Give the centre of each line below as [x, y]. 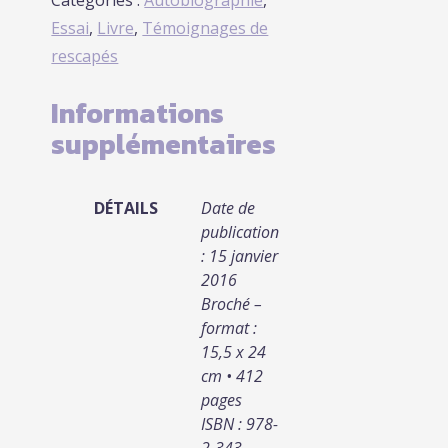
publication [240, 231]
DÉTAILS [126, 207]
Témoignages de [205, 27]
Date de [228, 207]
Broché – [232, 303]
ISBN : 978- [240, 423]
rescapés [85, 55]
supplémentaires [164, 143]
